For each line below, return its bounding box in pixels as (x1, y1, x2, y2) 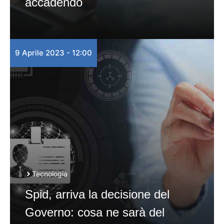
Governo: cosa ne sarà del (25, 205, 164, 219)
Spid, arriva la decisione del (25, 187, 169, 201)
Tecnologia (32, 169, 67, 178)
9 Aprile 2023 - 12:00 (15, 48, 92, 57)
